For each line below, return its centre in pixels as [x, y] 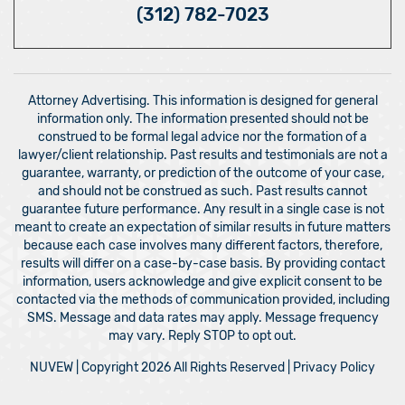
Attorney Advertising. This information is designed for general [202, 101]
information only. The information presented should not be [202, 119]
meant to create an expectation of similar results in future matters [202, 228]
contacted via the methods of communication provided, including [202, 300]
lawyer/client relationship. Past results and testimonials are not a [202, 155]
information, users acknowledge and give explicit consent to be [202, 282]
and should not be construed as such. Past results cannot [202, 192]
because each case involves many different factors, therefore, [202, 246]
